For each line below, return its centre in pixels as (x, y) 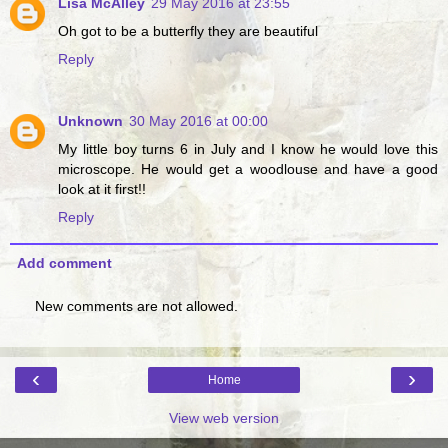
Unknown (90, 121)
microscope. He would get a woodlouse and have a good (248, 169)
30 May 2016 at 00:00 (198, 121)
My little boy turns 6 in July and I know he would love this (248, 149)
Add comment (65, 262)
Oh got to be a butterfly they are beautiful (188, 31)
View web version (224, 418)
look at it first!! (102, 189)
